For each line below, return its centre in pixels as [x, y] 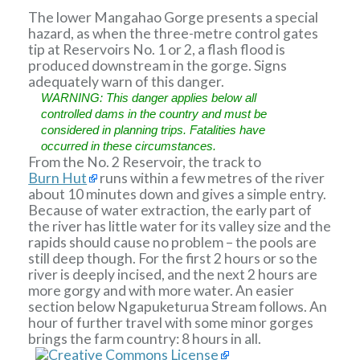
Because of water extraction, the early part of [170, 210]
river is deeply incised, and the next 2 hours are [173, 274]
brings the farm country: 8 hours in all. [145, 338]
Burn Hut [58, 178]
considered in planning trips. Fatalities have [153, 130]
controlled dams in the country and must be [154, 114]
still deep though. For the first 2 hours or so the [173, 258]
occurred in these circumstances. [129, 146]
